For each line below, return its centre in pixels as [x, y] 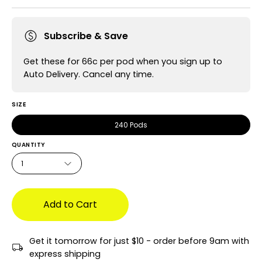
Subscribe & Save [86, 36]
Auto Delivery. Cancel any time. [89, 74]
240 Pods [131, 125]
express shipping [65, 254]
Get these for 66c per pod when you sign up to [123, 61]
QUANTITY [29, 145]
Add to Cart [70, 204]
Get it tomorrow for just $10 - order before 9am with [139, 241]
